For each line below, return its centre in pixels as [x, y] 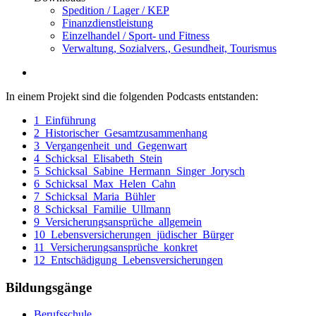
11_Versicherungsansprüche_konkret [116, 247]
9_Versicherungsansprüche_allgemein [118, 222]
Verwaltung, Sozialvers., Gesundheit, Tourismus [169, 48]
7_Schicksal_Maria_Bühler [95, 196]
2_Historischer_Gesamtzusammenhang [121, 133]
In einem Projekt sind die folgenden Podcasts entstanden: [132, 96]
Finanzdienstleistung [108, 23]
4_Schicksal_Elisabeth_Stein [98, 158]
